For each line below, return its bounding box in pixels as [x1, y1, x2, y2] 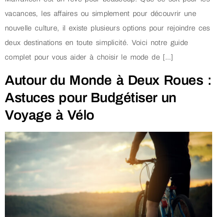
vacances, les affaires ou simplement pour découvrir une [5, 10, 196, 18]
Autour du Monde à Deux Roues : [5, 72, 212, 88]
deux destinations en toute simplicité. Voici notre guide [5, 39, 188, 47]
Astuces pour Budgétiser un [5, 90, 176, 105]
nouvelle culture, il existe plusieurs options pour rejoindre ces [5, 24, 210, 32]
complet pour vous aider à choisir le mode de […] [5, 53, 173, 62]
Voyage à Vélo [5, 107, 94, 123]
